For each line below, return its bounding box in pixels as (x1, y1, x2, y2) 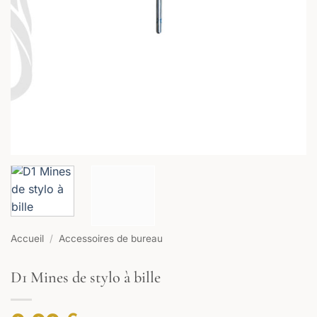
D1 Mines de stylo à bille (11, 267, 161, 287)
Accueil (11, 233, 44, 245)
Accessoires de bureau (59, 233, 163, 245)
